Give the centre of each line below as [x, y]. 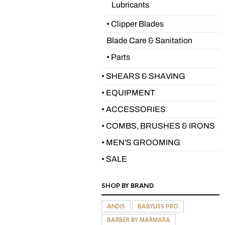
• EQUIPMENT [128, 93]
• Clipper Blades [135, 24]
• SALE [114, 159]
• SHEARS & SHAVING [143, 76]
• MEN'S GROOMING [141, 142]
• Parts [118, 57]
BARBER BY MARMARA [139, 220]
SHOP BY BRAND [128, 186]
